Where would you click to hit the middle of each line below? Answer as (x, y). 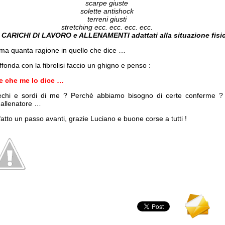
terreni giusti (107, 19)
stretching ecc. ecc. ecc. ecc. (107, 27)
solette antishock (107, 11)
